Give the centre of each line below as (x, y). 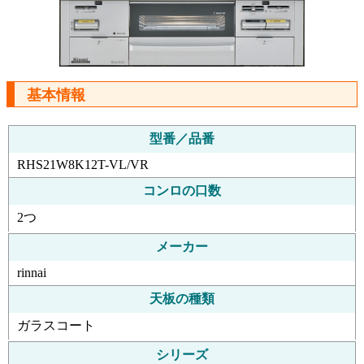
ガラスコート (56, 325)
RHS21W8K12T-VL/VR (83, 164)
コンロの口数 (182, 190)
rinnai (32, 272)
